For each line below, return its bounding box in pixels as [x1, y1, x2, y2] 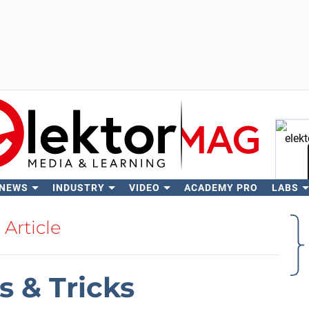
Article [5, 217, 61, 239]
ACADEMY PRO [183, 182, 258, 193]
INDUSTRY [52, 182, 105, 193]
